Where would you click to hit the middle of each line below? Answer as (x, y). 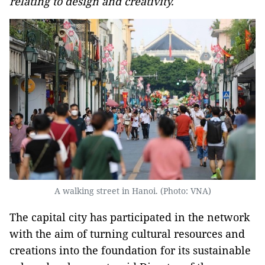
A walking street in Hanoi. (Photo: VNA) (132, 190)
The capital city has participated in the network (130, 217)
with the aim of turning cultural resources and (127, 233)
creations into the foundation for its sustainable (130, 250)
